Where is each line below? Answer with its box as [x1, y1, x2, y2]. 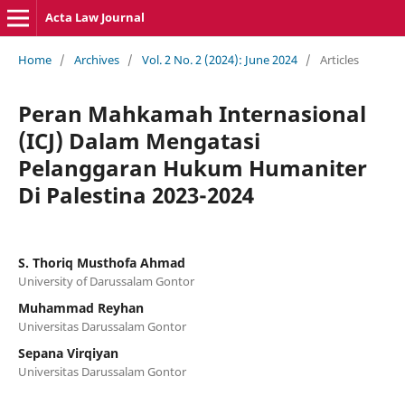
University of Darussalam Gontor [17, 272, 194, 289]
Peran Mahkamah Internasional [17, 98, 366, 128]
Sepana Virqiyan [17, 344, 118, 362]
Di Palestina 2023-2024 [17, 179, 254, 210]
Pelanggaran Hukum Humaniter [17, 152, 367, 183]
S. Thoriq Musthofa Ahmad [17, 253, 185, 271]
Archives [73, 51, 119, 68]
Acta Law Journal [44, 9, 145, 25]
